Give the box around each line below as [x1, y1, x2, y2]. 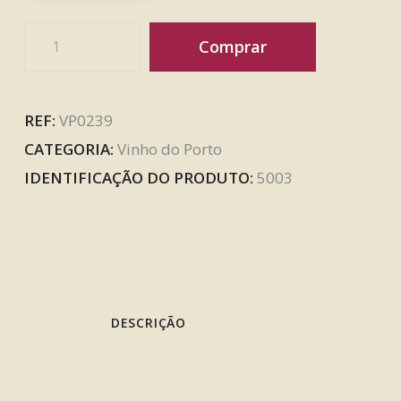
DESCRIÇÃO [110, 313, 187, 331]
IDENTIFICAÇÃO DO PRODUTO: [24, 166, 257, 188]
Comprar [199, 35, 267, 57]
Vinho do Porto [117, 138, 222, 159]
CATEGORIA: [24, 138, 117, 159]
